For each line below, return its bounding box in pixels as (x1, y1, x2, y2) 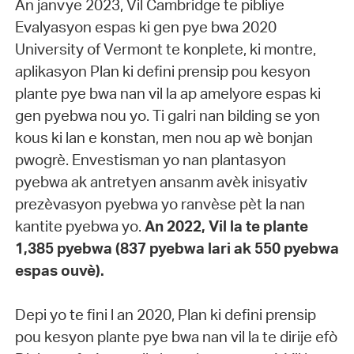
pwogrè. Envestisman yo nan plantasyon (14, 149, 286, 169)
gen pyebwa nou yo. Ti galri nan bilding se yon (14, 105, 320, 125)
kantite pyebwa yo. (14, 216, 145, 235)
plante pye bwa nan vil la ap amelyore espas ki (14, 83, 321, 103)
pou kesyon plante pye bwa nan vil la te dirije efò (14, 326, 337, 346)
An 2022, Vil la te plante (144, 216, 308, 235)
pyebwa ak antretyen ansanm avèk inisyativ (14, 171, 307, 191)
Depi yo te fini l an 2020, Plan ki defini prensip (14, 304, 316, 324)
